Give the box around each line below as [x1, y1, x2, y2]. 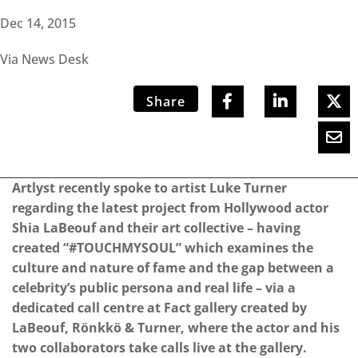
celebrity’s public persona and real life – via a [12, 278, 296, 296]
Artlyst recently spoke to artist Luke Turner [12, 178, 287, 197]
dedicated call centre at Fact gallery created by [12, 298, 307, 316]
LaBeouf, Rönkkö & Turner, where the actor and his [12, 318, 340, 336]
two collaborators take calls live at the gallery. [12, 338, 307, 356]
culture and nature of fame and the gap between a [12, 258, 334, 276]
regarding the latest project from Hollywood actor [12, 198, 328, 217]
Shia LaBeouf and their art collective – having [12, 218, 300, 237]
